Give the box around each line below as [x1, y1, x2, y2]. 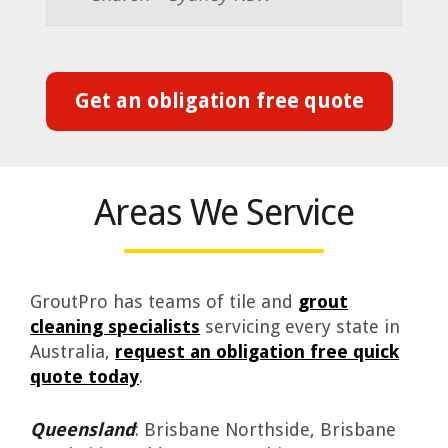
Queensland [30, 418, 136, 440]
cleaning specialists [30, 316, 201, 338]
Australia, [30, 341, 116, 363]
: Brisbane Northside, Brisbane [135, 418, 397, 440]
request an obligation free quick [115, 341, 400, 363]
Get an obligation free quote [75, 89, 365, 114]
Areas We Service [94, 190, 354, 234]
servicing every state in [200, 316, 401, 338]
